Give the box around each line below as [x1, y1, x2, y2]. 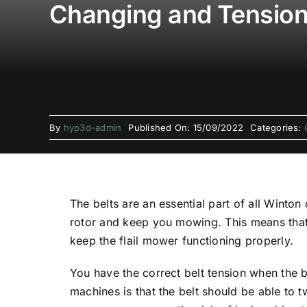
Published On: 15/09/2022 [128, 122, 244, 133]
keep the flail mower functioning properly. [69, 234, 293, 247]
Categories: [250, 122, 304, 133]
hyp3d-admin [63, 122, 122, 133]
